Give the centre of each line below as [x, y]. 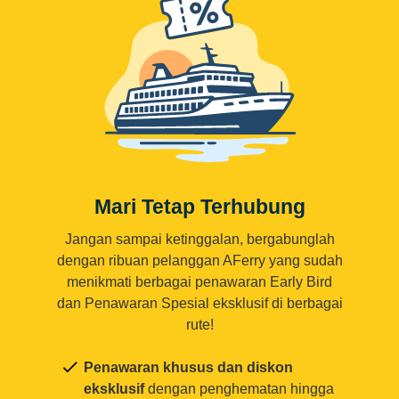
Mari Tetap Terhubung [199, 207]
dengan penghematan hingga [239, 389]
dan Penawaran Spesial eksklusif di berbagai [199, 304]
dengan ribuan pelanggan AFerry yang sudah [199, 261]
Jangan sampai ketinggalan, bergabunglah [199, 240]
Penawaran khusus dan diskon [188, 368]
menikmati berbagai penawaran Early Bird [199, 282]
